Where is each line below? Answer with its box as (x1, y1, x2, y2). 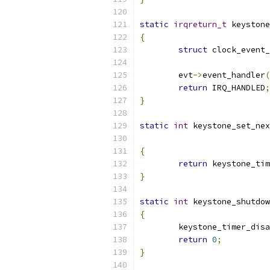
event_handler (202, 70, 265, 80)
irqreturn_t (174, 19, 227, 30)
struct (178, 45, 207, 55)
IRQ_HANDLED (207, 83, 265, 93)
